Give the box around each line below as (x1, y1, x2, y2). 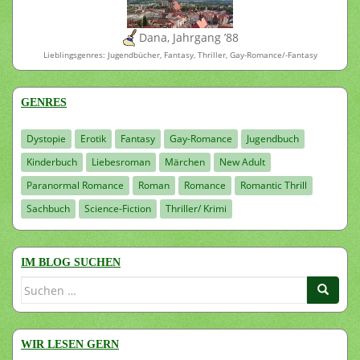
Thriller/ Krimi (166, 202, 227, 216)
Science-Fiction (84, 202, 151, 216)
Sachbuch (27, 202, 70, 216)
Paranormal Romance (27, 178, 124, 193)
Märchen (165, 155, 205, 170)
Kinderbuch (27, 155, 77, 170)
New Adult (219, 155, 265, 170)
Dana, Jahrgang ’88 (139, 29, 239, 45)
